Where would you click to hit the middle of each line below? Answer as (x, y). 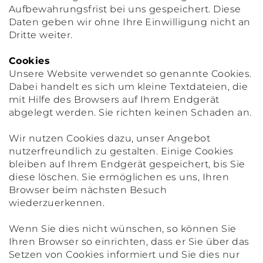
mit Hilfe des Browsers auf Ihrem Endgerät (114, 100)
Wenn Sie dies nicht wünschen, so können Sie (123, 229)
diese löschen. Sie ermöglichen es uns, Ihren (119, 177)
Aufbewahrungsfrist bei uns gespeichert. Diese (125, 9)
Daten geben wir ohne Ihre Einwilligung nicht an (130, 22)
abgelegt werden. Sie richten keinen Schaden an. (130, 112)
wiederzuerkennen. (57, 203)
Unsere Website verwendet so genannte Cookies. (130, 74)
